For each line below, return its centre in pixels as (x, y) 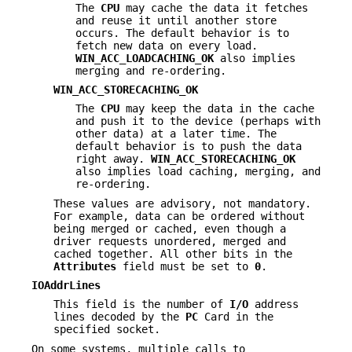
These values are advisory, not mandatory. (182, 203)
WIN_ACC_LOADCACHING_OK (145, 58)
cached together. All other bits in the (173, 253)
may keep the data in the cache (217, 109)
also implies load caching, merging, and (198, 172)
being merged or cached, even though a (170, 228)
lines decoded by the (119, 317)
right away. (113, 159)
